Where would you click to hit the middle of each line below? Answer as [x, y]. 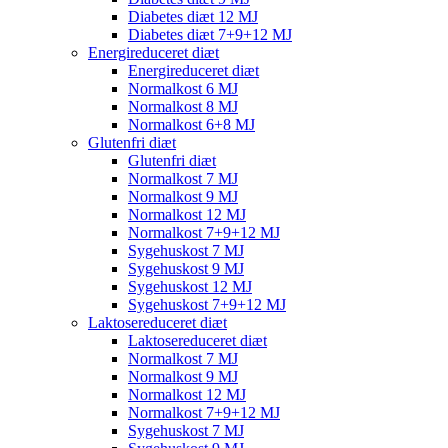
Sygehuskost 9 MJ [186, 268]
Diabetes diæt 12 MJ [193, 16]
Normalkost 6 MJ [183, 88]
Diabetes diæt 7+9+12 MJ [210, 34]
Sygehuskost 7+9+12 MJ [207, 304]
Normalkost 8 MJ [183, 106]
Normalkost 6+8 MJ [191, 124]
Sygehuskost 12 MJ [190, 286]
